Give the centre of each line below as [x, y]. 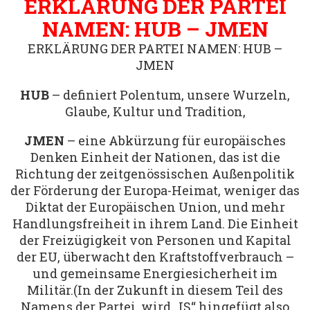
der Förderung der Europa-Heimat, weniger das [155, 191]
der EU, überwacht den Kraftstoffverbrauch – [155, 257]
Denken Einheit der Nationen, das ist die [155, 157]
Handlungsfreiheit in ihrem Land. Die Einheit [155, 224]
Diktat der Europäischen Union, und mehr [155, 207]
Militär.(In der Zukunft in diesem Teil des [155, 290]
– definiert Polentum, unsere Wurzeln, [170, 94]
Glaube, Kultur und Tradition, [155, 111]
